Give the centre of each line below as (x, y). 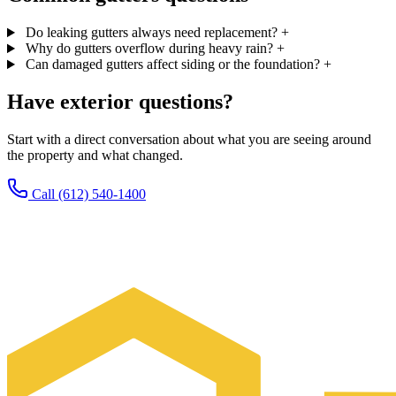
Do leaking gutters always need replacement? (153, 33)
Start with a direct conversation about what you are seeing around (189, 139)
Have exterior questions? (120, 102)
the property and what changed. (95, 155)
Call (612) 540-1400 (87, 194)
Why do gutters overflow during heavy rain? (151, 49)
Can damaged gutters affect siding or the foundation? (174, 65)
